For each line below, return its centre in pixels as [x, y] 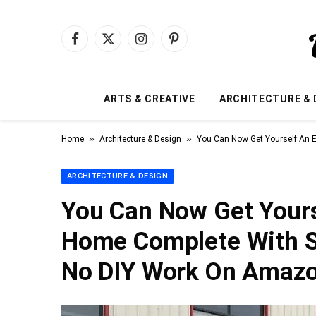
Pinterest [194, 45]
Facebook [96, 45]
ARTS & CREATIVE [150, 99]
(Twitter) [126, 60]
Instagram [165, 45]
